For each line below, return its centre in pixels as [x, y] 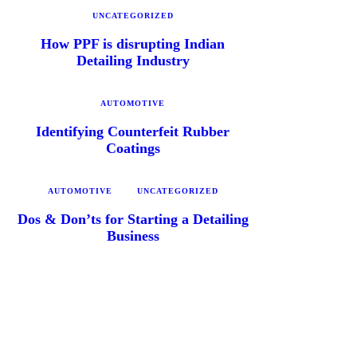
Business [133, 235]
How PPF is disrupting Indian [133, 43]
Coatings [133, 148]
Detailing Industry [133, 60]
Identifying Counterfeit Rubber [133, 131]
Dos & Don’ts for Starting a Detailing [133, 219]
